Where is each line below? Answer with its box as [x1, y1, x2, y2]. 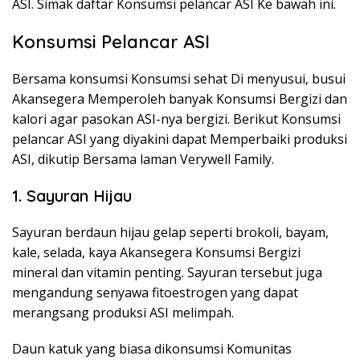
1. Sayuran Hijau [12, 186, 132, 206]
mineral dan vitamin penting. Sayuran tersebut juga [12, 264, 322, 281]
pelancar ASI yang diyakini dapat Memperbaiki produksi [12, 130, 347, 148]
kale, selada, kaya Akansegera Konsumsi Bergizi [12, 243, 301, 261]
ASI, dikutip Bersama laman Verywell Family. [12, 150, 274, 168]
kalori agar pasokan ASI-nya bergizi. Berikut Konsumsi [12, 110, 341, 128]
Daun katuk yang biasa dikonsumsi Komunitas [12, 340, 292, 358]
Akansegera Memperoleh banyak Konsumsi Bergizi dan [12, 90, 347, 108]
